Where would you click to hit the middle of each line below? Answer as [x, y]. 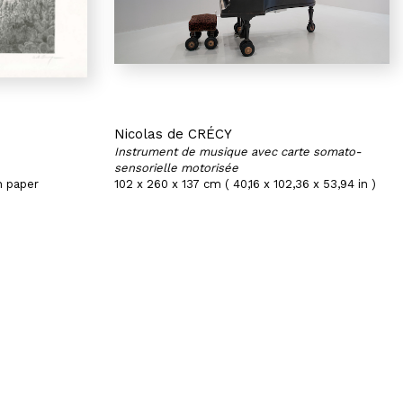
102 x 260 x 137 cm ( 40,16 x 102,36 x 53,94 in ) [245, 184]
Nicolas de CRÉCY [173, 134]
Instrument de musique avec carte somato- [238, 152]
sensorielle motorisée [176, 168]
